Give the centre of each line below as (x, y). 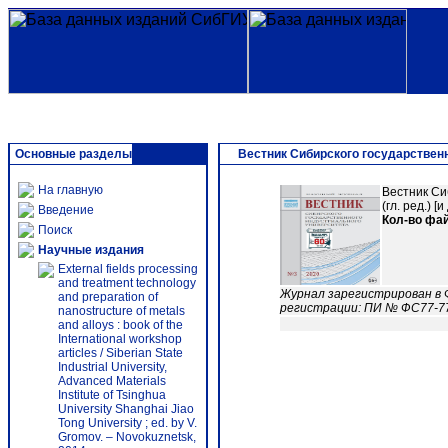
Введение (66, 210)
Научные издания (91, 250)
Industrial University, (112, 367)
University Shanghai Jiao (126, 409)
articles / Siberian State (120, 353)
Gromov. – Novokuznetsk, (127, 437)
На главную (70, 190)
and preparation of (108, 297)
